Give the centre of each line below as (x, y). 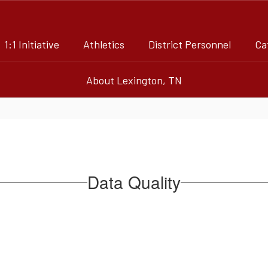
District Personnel (190, 44)
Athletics (104, 44)
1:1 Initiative (32, 44)
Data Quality (134, 182)
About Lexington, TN (134, 80)
